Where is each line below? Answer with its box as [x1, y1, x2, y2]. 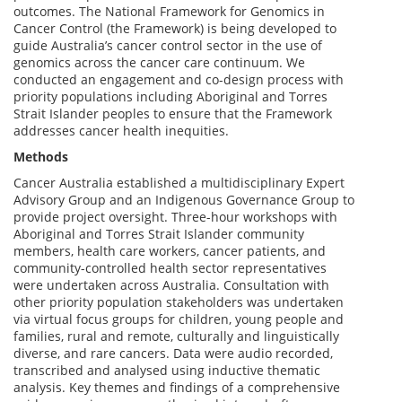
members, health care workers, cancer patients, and [13, 242, 326, 259]
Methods [13, 148, 68, 165]
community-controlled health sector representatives [13, 259, 327, 276]
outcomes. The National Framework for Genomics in [13, 3, 325, 20]
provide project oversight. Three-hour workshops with [13, 208, 337, 225]
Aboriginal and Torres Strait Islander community [13, 225, 304, 242]
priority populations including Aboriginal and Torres [13, 88, 328, 105]
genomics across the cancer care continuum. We [13, 54, 305, 71]
